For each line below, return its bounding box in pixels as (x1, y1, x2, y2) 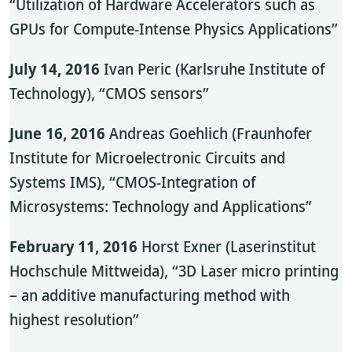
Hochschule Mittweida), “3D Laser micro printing (9, 260, 339, 281)
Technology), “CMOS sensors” (9, 82, 209, 104)
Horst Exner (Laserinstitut (137, 236, 316, 257)
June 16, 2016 (9, 123, 105, 144)
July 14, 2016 (9, 58, 100, 79)
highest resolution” (9, 309, 139, 330)
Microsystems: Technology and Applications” (9, 196, 312, 217)
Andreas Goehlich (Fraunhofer (105, 123, 312, 144)
